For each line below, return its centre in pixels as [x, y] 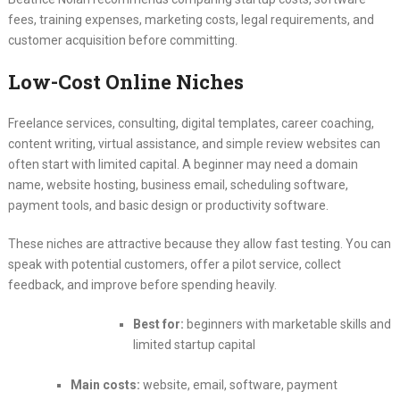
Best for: [158, 325]
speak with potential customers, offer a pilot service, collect [174, 265]
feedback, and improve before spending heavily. [142, 285]
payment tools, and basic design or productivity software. [168, 206]
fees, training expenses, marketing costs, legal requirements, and [191, 20]
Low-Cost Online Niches [125, 82]
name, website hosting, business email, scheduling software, [178, 185]
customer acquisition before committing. [122, 41]
